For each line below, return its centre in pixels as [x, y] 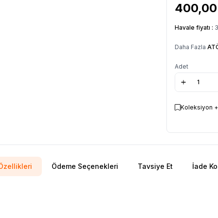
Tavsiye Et [155, 166]
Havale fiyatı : [195, 27]
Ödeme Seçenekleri [85, 166]
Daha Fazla [191, 47]
